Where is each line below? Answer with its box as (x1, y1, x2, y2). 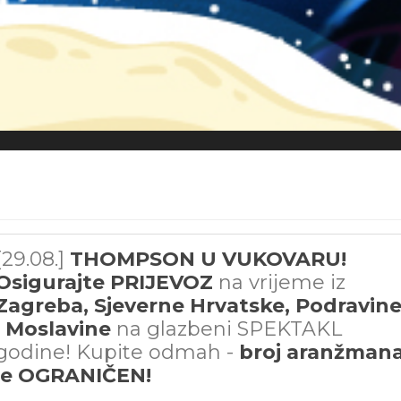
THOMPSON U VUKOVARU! (70, 246, 346, 271)
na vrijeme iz (218, 269, 346, 294)
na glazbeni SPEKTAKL (111, 316, 342, 341)
